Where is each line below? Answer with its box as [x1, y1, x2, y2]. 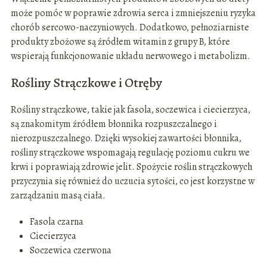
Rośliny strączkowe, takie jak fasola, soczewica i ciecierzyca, [10, 103, 250, 117]
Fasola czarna [29, 215, 83, 229]
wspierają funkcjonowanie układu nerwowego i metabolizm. [10, 49, 250, 63]
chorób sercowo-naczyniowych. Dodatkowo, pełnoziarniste [10, 21, 249, 35]
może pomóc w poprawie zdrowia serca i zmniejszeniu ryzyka [10, 7, 256, 20]
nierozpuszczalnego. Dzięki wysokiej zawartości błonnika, [10, 132, 241, 145]
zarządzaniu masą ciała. [10, 189, 105, 203]
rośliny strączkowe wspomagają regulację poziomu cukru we [10, 146, 250, 160]
